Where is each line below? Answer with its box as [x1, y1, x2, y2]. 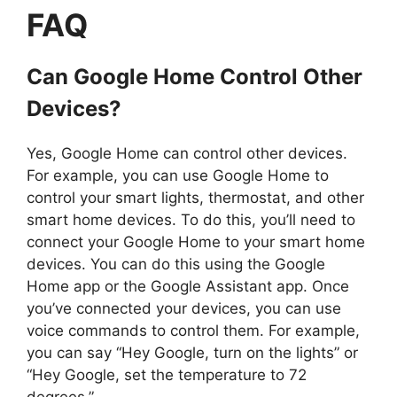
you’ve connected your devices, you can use [27, 299, 341, 317]
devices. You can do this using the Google [27, 254, 325, 273]
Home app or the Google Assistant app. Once [27, 276, 349, 295]
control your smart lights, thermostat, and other [27, 188, 364, 206]
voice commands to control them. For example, [27, 321, 360, 339]
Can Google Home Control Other [27, 63, 362, 90]
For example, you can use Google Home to [27, 166, 329, 184]
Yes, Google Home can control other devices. [27, 144, 347, 162]
